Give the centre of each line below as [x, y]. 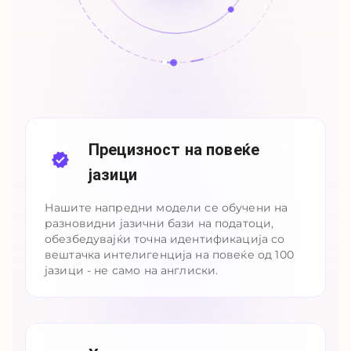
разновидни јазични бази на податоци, [159, 223]
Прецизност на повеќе [174, 150]
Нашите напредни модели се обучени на [166, 208]
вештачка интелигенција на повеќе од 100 [169, 255]
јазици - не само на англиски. [132, 270]
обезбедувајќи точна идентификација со [165, 239]
